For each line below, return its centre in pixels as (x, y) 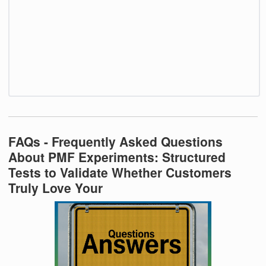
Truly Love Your (56, 187)
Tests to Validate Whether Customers (120, 172)
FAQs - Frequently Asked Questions (115, 141)
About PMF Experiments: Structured (117, 156)
